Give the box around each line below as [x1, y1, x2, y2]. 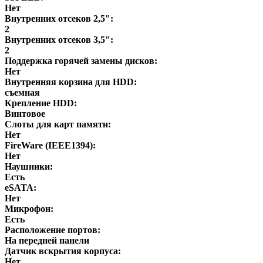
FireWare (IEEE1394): [5, 140, 96, 150]
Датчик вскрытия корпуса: [5, 245, 121, 256]
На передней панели [5, 235, 89, 245]
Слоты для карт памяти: [5, 119, 111, 129]
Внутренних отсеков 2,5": [5, 13, 113, 23]
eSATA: [5, 182, 36, 193]
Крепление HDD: [5, 97, 77, 108]
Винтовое [5, 108, 45, 119]
